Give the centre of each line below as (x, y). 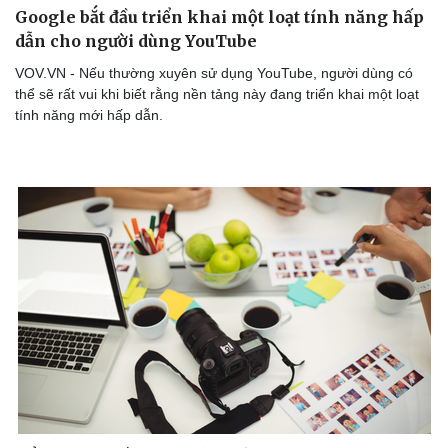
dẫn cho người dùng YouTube (136, 41)
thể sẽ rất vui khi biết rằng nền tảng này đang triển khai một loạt (217, 94)
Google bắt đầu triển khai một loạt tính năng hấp (219, 17)
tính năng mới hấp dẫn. (89, 115)
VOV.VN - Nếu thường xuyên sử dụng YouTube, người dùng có (214, 73)
